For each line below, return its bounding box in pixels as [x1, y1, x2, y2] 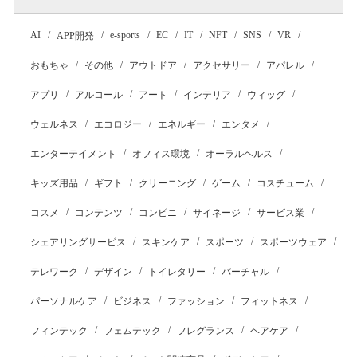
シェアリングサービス [29, 237, 126, 248]
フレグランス [176, 325, 234, 336]
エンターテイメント [29, 148, 116, 159]
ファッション [167, 296, 225, 307]
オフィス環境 [131, 148, 190, 159]
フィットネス [240, 296, 298, 307]
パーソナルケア [29, 296, 97, 307]
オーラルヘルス [205, 148, 273, 159]
